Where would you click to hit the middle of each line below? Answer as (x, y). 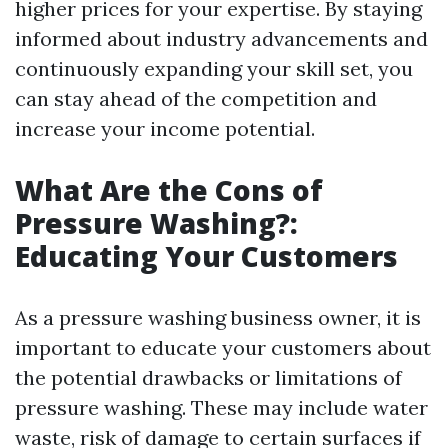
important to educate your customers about (223, 347)
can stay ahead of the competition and (196, 98)
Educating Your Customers (206, 256)
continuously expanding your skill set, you (214, 68)
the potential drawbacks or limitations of (208, 377)
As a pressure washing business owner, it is (218, 317)
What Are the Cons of (169, 190)
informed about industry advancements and (221, 38)
